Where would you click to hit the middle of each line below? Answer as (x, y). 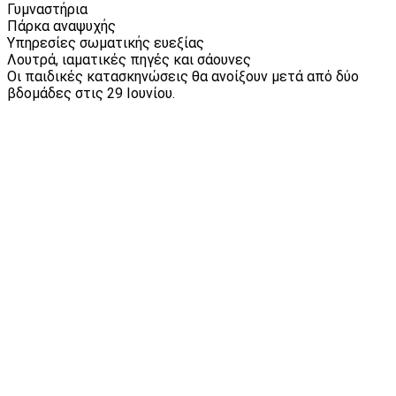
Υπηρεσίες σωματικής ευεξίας (106, 42)
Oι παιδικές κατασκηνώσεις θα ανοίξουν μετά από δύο (183, 76)
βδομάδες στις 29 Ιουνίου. (91, 93)
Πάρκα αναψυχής (61, 26)
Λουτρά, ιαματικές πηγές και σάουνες (129, 59)
